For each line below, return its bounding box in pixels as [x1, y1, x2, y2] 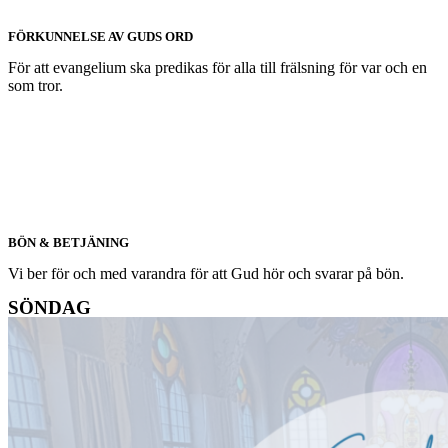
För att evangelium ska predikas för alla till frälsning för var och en [8, 59, 427, 76]
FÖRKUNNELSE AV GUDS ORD [8, 29, 193, 44]
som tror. [8, 77, 63, 94]
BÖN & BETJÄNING [8, 235, 129, 250]
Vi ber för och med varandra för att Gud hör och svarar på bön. [8, 265, 404, 282]
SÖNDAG [8, 297, 91, 318]
